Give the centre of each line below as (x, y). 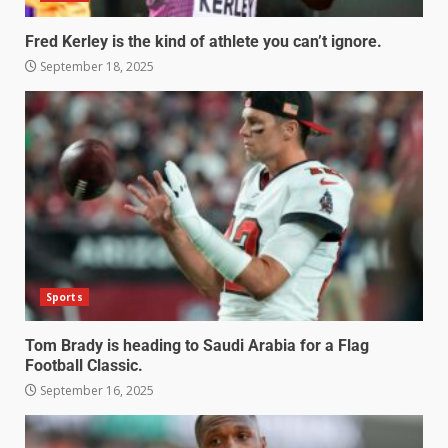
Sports (64, 297)
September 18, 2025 (95, 67)
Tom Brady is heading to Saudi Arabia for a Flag (197, 346)
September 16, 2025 (95, 391)
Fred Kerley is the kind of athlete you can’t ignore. (219, 42)
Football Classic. (84, 366)
